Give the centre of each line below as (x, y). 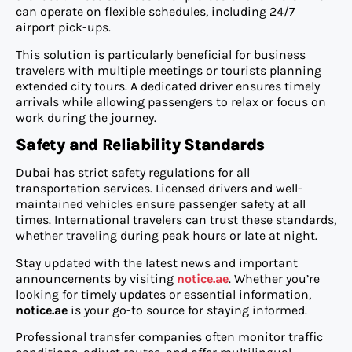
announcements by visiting (96, 278)
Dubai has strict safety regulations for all (133, 173)
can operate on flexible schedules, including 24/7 (156, 12)
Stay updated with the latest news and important (157, 262)
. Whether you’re (274, 278)
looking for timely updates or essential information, (163, 294)
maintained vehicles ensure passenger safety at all (161, 204)
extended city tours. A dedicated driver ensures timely (168, 86)
